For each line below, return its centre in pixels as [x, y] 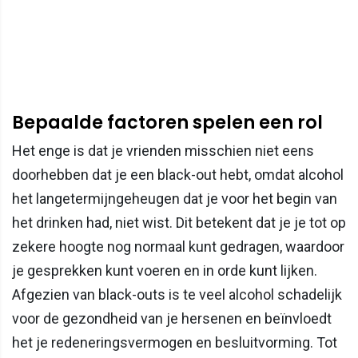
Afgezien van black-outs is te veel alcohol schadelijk [177, 294]
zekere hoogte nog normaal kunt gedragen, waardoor [178, 246]
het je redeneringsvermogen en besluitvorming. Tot [175, 342]
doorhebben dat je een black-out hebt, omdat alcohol [178, 174]
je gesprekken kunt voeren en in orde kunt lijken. [165, 270]
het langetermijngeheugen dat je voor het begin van [175, 198]
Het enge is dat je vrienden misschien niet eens [163, 150]
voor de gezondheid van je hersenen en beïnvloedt [172, 318]
